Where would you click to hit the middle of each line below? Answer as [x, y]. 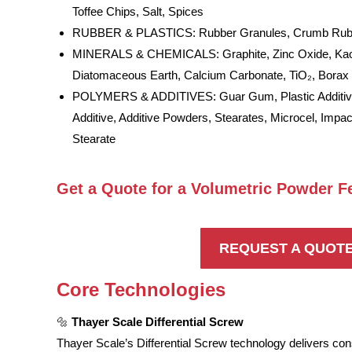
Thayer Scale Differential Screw [158, 322]
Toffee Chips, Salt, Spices [138, 11]
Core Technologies [141, 290]
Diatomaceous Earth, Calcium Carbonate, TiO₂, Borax [211, 75]
